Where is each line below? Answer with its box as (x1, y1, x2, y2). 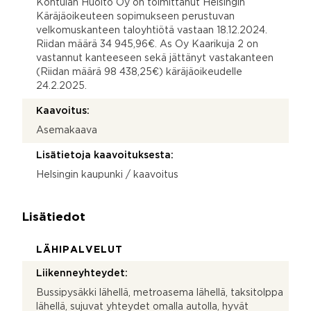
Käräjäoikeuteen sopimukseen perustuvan (36, 12, 235, 21)
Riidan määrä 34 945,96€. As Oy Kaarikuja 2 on (36, 40, 258, 49)
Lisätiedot (22, 212, 85, 223)
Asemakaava (36, 126, 97, 135)
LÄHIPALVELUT (36, 245, 123, 254)
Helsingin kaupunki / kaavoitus (36, 170, 178, 179)
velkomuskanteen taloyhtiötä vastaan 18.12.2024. (36, 26, 267, 35)
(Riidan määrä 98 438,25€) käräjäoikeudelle (36, 67, 242, 76)
